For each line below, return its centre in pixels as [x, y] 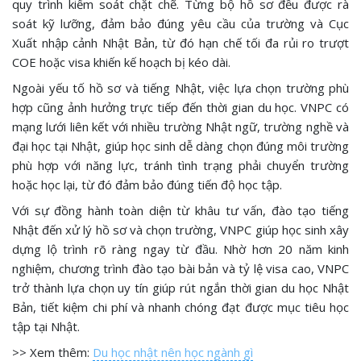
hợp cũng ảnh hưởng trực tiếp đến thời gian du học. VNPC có [180, 107]
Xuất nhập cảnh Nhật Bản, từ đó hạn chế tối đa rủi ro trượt [180, 42]
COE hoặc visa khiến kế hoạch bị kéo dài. [121, 62]
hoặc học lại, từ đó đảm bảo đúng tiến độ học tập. [147, 184]
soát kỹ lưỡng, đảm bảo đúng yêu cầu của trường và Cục [180, 23]
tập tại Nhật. [46, 326]
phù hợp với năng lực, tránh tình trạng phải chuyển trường [180, 165]
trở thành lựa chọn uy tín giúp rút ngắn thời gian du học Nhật [180, 287]
